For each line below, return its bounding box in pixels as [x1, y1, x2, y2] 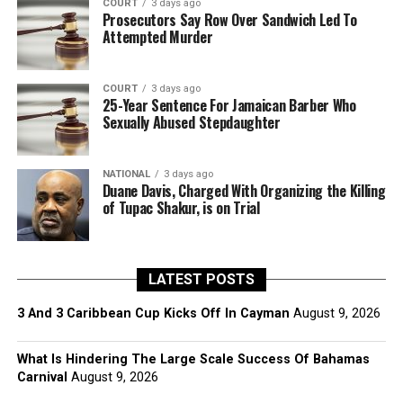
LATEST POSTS [148, 271, 255, 288]
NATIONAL [102, 168, 150, 180]
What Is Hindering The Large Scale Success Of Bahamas [16, 352, 370, 367]
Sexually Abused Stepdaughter [102, 112, 281, 133]
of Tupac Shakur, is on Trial [102, 197, 260, 219]
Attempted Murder [102, 26, 213, 48]
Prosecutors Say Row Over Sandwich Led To [102, 9, 357, 31]
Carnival [16, 370, 67, 385]
